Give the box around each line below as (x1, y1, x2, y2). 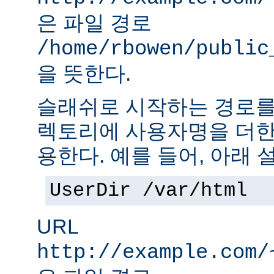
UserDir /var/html (50, 180, 247, 202)
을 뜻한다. (37, 62, 131, 86)
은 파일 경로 (37, 11, 152, 35)
